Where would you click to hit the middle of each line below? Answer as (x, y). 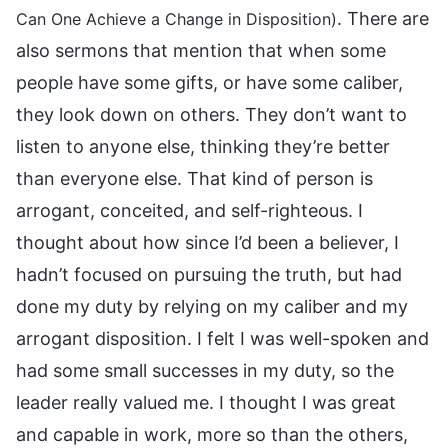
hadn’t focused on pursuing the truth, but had (209, 274)
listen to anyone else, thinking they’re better (203, 146)
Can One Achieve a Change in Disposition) (176, 18)
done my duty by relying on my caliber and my (212, 306)
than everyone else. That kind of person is (194, 178)
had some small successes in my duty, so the (205, 370)
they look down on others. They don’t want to (211, 114)
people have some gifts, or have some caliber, (209, 82)
